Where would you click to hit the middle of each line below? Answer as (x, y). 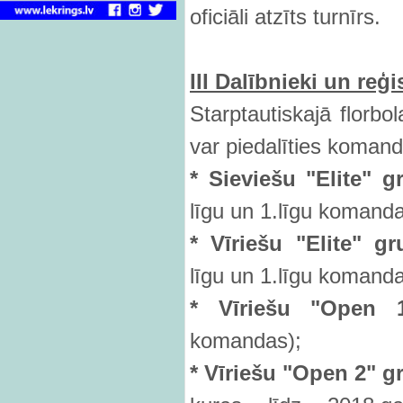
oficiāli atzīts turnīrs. (285, 17)
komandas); (246, 340)
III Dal (219, 81)
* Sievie (230, 179)
